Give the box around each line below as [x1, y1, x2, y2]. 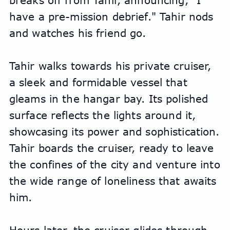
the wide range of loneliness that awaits [9, 175, 217, 187]
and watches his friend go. [9, 27, 150, 40]
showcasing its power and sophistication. [9, 125, 220, 138]
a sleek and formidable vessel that [9, 76, 187, 89]
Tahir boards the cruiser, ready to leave [9, 142, 214, 155]
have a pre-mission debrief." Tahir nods [9, 10, 214, 23]
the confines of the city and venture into [9, 158, 220, 171]
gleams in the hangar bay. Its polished [9, 92, 208, 105]
